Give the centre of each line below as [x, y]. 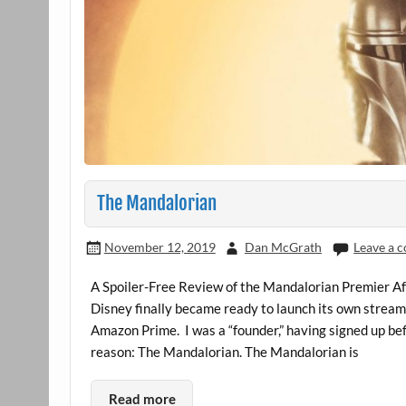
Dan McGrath [283, 246]
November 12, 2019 [159, 246]
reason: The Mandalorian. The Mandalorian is [225, 351]
